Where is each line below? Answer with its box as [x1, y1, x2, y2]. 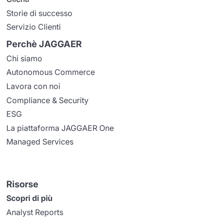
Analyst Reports [6, 207, 64, 217]
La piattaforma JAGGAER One [6, 123, 114, 133]
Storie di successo [6, 8, 73, 18]
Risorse [6, 178, 39, 189]
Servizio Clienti [6, 22, 61, 32]
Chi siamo [6, 53, 43, 63]
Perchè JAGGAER [6, 38, 82, 50]
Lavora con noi [6, 81, 61, 91]
